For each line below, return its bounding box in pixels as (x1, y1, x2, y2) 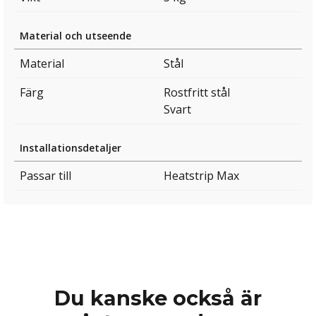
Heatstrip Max (164, 168, 239, 184)
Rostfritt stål (164, 85, 230, 101)
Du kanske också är (54, 285, 262, 310)
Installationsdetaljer (20, 141, 121, 155)
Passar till (20, 168, 71, 184)
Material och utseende (20, 29, 131, 43)
